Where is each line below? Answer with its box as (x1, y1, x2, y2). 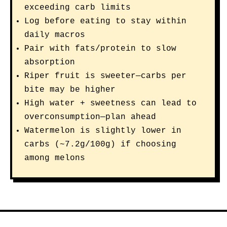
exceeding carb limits (24, 3, 131, 12)
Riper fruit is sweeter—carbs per (24, 71, 186, 81)
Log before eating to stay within (24, 17, 186, 26)
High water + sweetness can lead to (24, 99, 197, 108)
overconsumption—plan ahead (24, 112, 156, 122)
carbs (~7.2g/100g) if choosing (24, 140, 176, 149)
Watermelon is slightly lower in (24, 126, 181, 135)
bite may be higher (24, 85, 116, 94)
